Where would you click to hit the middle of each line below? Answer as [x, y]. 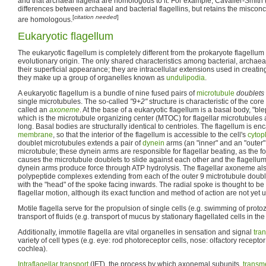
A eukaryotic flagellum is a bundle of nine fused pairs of [107, 93]
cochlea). [33, 249]
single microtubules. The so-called [74, 102]
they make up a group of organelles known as [92, 78]
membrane [35, 135]
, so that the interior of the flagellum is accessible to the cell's [150, 135]
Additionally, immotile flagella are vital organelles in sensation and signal [136, 232]
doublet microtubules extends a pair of [80, 143]
